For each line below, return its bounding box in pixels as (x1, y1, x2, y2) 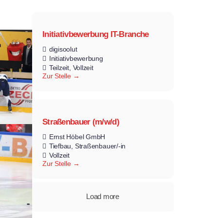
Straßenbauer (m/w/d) (42, 117, 119, 127)
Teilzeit (49, 64, 69, 72)
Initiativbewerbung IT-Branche (42, 30, 149, 39)
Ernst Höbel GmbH (49, 133, 106, 141)
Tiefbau (49, 142, 72, 150)
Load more (86, 192, 119, 201)
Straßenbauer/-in (74, 142, 126, 150)
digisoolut (49, 45, 77, 54)
